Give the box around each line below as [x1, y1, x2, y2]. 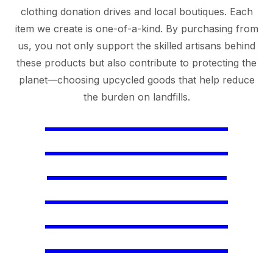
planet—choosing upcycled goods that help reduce [18, 74, 255, 86]
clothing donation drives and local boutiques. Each [20, 5, 253, 18]
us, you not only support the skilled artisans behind [18, 40, 255, 52]
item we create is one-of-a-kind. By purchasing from [15, 23, 258, 35]
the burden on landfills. [83, 91, 190, 103]
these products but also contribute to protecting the [16, 57, 257, 69]
